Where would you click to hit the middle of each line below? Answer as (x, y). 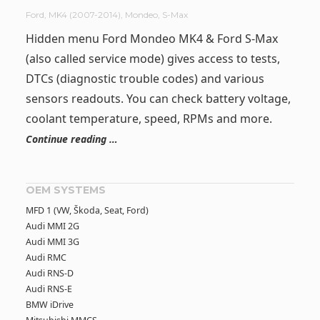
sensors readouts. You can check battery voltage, (158, 98)
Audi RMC (46, 258)
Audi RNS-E (49, 289)
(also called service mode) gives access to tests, (152, 58)
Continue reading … (71, 139)
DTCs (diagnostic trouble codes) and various (145, 78)
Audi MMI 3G (52, 242)
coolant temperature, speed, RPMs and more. (149, 118)
